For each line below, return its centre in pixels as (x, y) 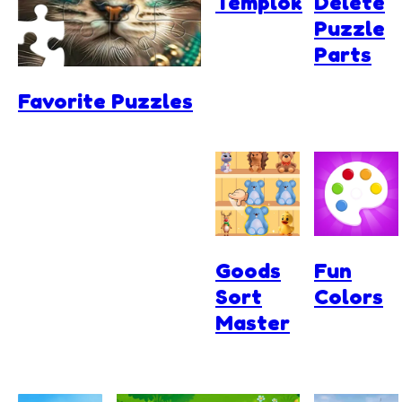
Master (253, 323)
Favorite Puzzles (105, 101)
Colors (349, 297)
